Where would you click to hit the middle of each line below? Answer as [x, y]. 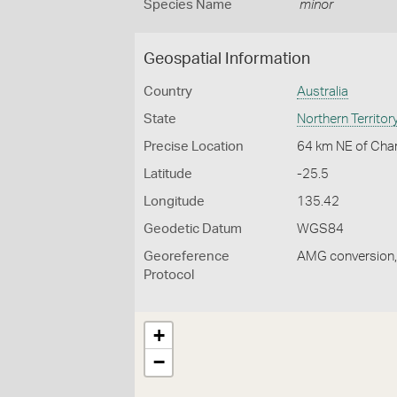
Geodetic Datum [193, 229]
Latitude [168, 174]
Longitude [174, 202]
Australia [323, 92]
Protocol [169, 275]
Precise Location [194, 147]
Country [168, 92]
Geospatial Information [227, 59]
